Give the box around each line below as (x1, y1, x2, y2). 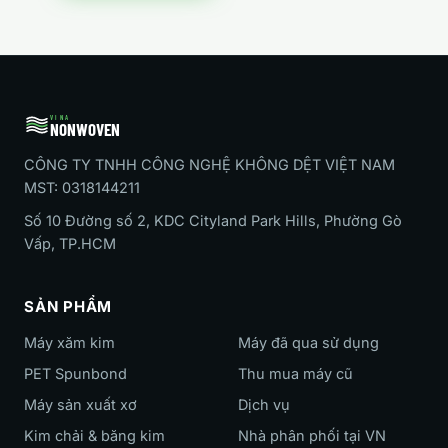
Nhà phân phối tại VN (238, 427, 386, 444)
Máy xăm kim (24, 334, 115, 351)
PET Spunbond (24, 365, 127, 382)
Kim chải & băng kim (24, 427, 165, 444)
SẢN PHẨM (24, 297, 112, 316)
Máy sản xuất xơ (24, 396, 137, 413)
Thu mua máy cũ (238, 365, 353, 382)
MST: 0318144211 (24, 179, 140, 196)
